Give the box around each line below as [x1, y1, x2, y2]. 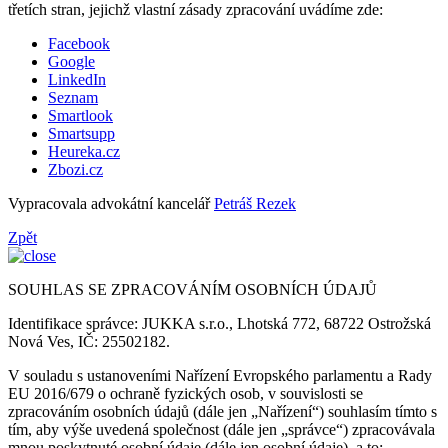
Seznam [48, 89, 98, 106]
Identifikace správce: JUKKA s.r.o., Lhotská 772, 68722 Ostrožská [8, 315, 431, 332]
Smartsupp [48, 125, 115, 142]
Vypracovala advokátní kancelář [8, 195, 214, 212]
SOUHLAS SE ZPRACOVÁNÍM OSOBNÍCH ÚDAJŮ [8, 281, 377, 298]
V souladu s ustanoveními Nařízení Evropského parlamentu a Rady [8, 367, 432, 384]
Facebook [48, 35, 110, 52]
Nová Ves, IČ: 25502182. [8, 333, 170, 350]
